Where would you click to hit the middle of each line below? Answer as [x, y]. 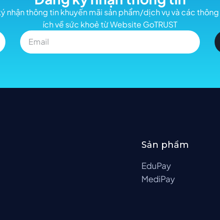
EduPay [156, 165]
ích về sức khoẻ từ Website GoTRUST [110, 24]
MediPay [158, 179]
